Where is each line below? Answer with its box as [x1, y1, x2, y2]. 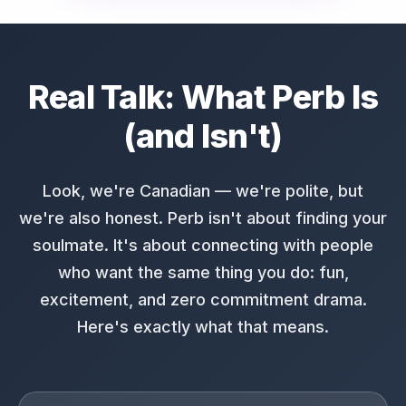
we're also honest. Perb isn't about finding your [19, 208, 387, 227]
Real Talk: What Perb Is [27, 77, 379, 117]
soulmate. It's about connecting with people [33, 236, 373, 255]
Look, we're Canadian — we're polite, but [43, 181, 363, 200]
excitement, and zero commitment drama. [39, 290, 367, 309]
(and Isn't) [123, 116, 283, 156]
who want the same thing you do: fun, [57, 263, 349, 282]
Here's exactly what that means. [77, 317, 329, 336]
